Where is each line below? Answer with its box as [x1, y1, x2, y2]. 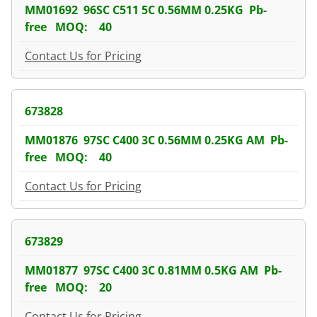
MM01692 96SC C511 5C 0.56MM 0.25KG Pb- [25, 1, 267, 18]
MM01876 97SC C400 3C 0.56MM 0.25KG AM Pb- [25, 132, 288, 148]
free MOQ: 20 [25, 279, 112, 295]
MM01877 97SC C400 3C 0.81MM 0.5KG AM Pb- [25, 262, 282, 278]
